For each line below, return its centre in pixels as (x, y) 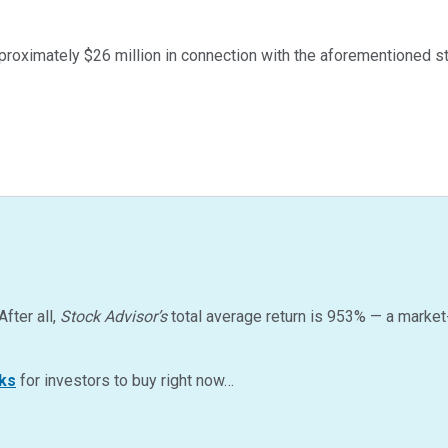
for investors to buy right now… (125, 381)
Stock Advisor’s (113, 317)
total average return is (247, 317)
